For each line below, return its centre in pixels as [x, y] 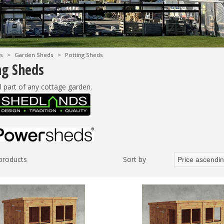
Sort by [134, 159]
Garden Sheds [34, 55]
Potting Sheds [84, 55]
